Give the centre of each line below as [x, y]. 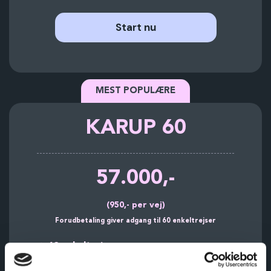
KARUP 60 [135, 128]
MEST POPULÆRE [135, 91]
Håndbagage [77, 264]
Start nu [135, 27]
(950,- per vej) [135, 205]
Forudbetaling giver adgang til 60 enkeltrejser [135, 221]
